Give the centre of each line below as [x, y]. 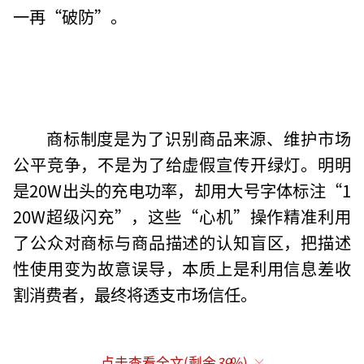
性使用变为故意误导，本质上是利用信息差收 [182, 268]
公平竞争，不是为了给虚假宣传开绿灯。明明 [182, 164]
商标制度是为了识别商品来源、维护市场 [198, 138]
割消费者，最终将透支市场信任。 [135, 294]
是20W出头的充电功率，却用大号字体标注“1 [182, 190]
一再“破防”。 [70, 16]
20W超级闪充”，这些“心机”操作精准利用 [182, 216]
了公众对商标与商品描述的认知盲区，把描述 [182, 242]
